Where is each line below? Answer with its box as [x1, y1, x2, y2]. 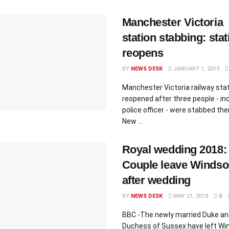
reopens [122, 47, 164, 59]
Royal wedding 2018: [122, 143, 227, 156]
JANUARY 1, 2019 [171, 65, 219, 72]
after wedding [122, 174, 191, 187]
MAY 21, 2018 [171, 193, 208, 199]
